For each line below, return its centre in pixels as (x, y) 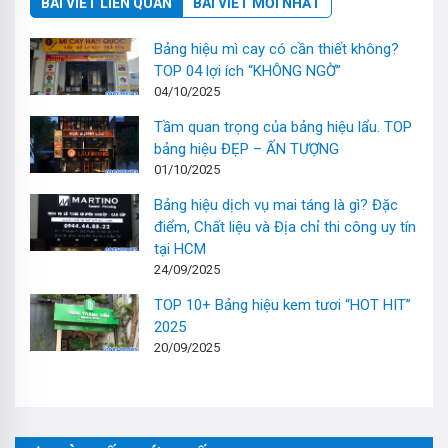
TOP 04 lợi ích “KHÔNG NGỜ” (248, 71)
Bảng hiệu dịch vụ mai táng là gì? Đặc (276, 205)
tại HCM (180, 249)
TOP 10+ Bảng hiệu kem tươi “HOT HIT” (283, 305)
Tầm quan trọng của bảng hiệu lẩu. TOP (283, 127)
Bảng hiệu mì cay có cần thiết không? (277, 49)
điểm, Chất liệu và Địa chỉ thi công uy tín (285, 227)
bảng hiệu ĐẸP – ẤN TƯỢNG (247, 149)
